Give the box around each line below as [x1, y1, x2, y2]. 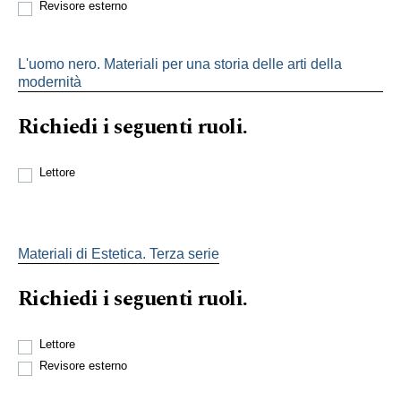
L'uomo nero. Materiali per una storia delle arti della [18, 55, 342, 72]
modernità [18, 73, 81, 90]
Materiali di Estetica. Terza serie [18, 245, 219, 261]
